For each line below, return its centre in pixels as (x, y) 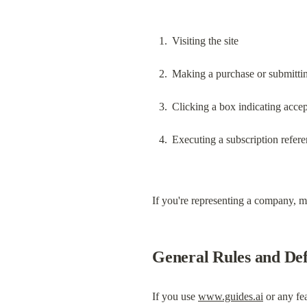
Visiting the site (205, 40)
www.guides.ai (231, 297)
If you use (175, 297)
